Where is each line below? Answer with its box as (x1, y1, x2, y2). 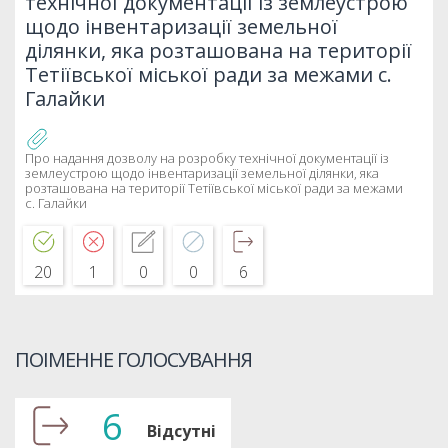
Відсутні (147, 419, 216, 442)
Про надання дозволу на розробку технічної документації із (25, 148, 389, 167)
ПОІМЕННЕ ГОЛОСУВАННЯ (15, 345, 252, 373)
